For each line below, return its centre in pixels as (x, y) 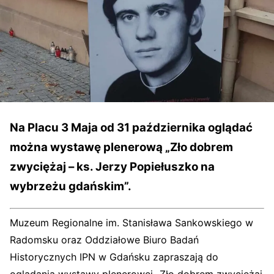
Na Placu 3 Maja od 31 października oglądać (131, 128)
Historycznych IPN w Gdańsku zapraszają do (114, 257)
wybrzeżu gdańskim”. (71, 187)
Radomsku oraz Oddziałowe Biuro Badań (104, 240)
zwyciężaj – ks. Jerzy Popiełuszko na (112, 167)
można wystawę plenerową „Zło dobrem (121, 147)
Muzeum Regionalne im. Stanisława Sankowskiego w (131, 223)
